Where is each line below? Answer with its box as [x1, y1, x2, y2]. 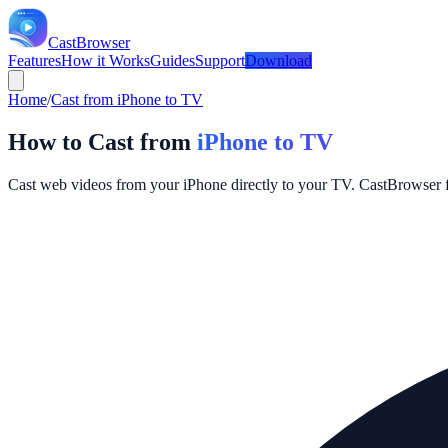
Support [195, 52, 245, 69]
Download [245, 52, 312, 69]
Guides [150, 52, 195, 69]
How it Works [61, 52, 150, 69]
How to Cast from [8, 128, 197, 155]
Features [8, 52, 61, 69]
